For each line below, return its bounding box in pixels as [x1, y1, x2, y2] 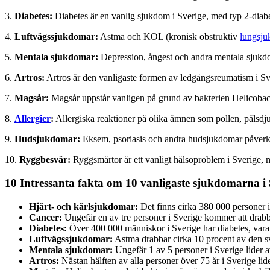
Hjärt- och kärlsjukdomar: [29, 201, 138, 212]
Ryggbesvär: [19, 154, 71, 165]
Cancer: [29, 212, 62, 222]
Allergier [14, 113, 51, 124]
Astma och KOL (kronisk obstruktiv [98, 31, 240, 42]
